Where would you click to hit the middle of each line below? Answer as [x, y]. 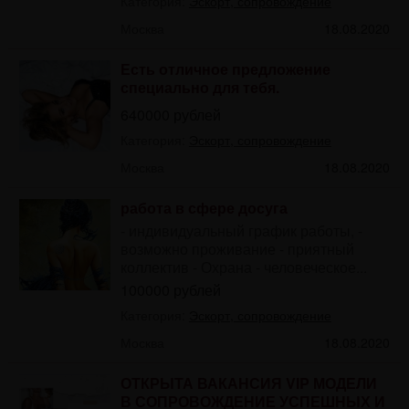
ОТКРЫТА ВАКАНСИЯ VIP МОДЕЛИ [248, 383]
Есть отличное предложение [225, 68]
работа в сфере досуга [204, 207]
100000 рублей [170, 289]
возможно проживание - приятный [237, 248]
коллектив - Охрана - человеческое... [243, 267]
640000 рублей [170, 114]
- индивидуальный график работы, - [241, 230]
